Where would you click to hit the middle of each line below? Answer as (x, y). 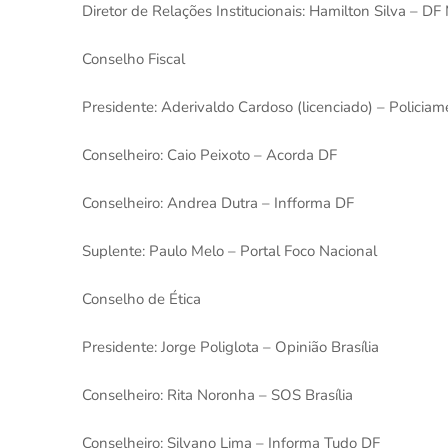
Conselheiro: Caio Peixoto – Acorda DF (209, 155)
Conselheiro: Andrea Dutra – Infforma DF (218, 203)
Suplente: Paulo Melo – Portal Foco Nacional (229, 251)
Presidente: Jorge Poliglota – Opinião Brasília (230, 347)
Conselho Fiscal (133, 59)
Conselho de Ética (141, 299)
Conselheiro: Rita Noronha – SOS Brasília (217, 395)
